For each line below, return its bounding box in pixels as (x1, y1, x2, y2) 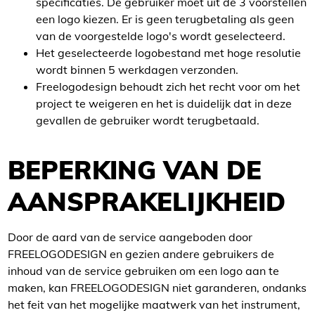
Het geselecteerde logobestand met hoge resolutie (36, 46, 301, 60)
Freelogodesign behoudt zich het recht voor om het (36, 79, 300, 94)
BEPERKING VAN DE (8, 154, 262, 186)
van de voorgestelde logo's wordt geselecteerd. (36, 29, 285, 43)
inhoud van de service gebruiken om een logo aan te (8, 264, 279, 278)
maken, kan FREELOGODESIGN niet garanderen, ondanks (8, 281, 307, 295)
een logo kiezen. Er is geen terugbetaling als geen (36, 12, 294, 26)
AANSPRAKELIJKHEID (8, 186, 285, 217)
